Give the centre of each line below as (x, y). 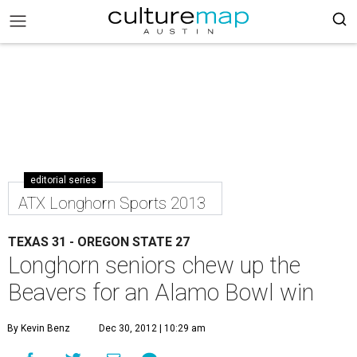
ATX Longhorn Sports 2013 (112, 203)
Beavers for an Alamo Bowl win (161, 292)
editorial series (63, 180)
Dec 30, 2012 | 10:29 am (152, 328)
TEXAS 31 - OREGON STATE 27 (99, 242)
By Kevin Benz (39, 328)
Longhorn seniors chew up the (154, 265)
